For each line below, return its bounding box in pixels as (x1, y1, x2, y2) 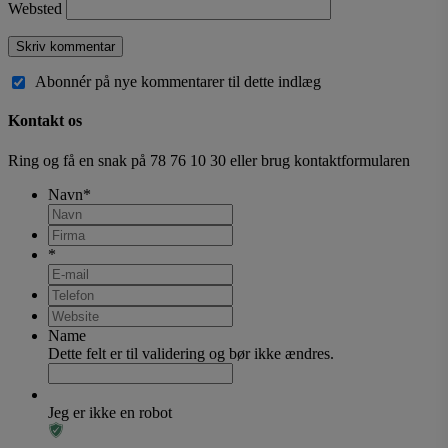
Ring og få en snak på (8, 151, 150, 169)
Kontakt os (8, 112, 82, 130)
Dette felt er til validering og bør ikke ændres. (48, 344, 334, 362)
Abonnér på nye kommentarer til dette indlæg (35, 72, 321, 90)
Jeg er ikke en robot (48, 403, 172, 421)
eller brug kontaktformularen (226, 151, 410, 169)
